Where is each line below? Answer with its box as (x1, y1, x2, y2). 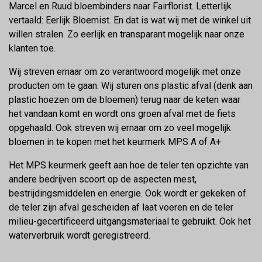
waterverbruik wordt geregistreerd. (9, 230, 150, 241)
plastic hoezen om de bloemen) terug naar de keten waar (9, 94, 240, 105)
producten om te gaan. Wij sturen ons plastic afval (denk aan (9, 80, 253, 91)
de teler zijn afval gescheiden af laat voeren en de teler (9, 202, 233, 213)
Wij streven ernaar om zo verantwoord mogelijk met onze (9, 66, 241, 77)
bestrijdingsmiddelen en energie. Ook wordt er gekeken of (9, 188, 246, 199)
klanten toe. (9, 43, 58, 54)
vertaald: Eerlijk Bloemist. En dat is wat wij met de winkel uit (9, 15, 251, 26)
